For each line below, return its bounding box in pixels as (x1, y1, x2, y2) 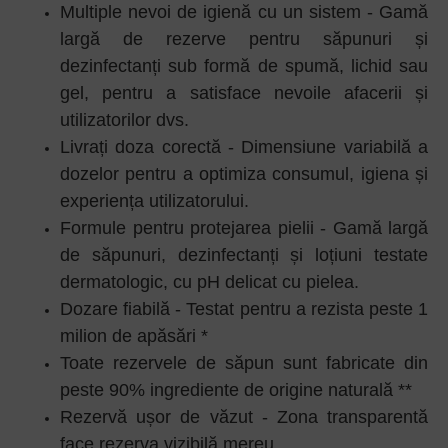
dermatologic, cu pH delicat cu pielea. (60, 272, 359, 292)
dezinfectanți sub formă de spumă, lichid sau (60, 56, 428, 76)
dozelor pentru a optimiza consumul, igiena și (60, 164, 428, 184)
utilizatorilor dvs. (60, 110, 189, 130)
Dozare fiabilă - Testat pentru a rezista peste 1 (60, 299, 428, 319)
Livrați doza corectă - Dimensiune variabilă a (60, 137, 428, 157)
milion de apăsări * (60, 326, 208, 346)
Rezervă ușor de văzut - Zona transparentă (60, 407, 428, 427)
